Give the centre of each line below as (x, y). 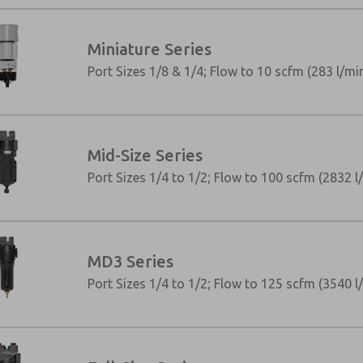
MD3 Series (130, 261)
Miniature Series (149, 49)
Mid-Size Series (145, 155)
